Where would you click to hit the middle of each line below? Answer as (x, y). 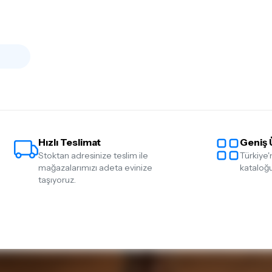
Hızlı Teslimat (69, 142)
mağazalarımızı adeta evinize (95, 168)
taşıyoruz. (57, 180)
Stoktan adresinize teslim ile (93, 155)
